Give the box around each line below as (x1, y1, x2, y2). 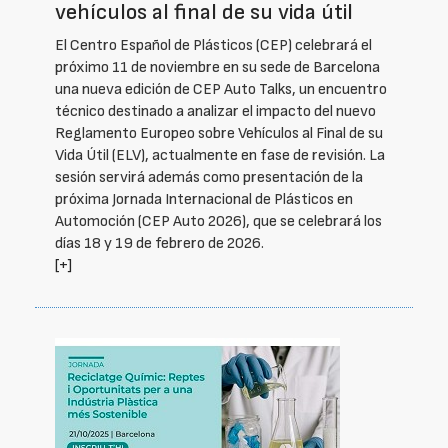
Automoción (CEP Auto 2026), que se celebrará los (55, 212, 382, 231)
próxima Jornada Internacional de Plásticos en (55, 190, 353, 209)
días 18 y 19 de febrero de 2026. (55, 234, 264, 253)
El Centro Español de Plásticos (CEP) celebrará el (55, 36, 372, 55)
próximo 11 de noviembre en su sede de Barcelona (55, 58, 380, 77)
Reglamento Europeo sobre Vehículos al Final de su (55, 124, 383, 143)
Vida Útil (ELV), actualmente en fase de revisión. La (55, 146, 385, 165)
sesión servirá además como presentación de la (55, 168, 363, 187)
